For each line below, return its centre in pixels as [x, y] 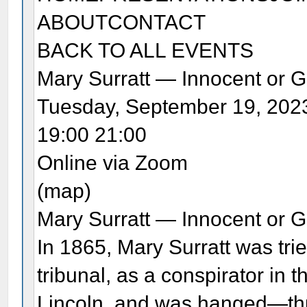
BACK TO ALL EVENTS [146, 50]
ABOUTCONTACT [122, 22]
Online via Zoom [113, 162]
